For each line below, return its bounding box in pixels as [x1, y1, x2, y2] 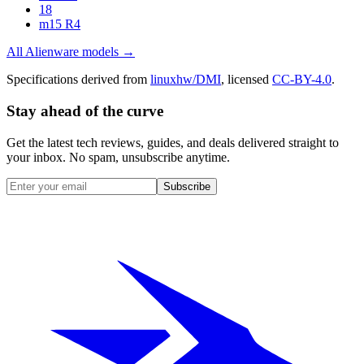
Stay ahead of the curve [6, 102, 163, 119]
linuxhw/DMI [150, 72, 221, 87]
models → [79, 45, 135, 59]
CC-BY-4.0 [272, 72, 331, 87]
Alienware [25, 45, 79, 59]
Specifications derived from [6, 72, 147, 87]
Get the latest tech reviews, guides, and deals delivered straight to [6, 135, 339, 149]
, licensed [221, 72, 269, 87]
